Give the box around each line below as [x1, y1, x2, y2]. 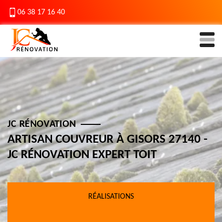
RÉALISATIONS [88, 193, 134, 201]
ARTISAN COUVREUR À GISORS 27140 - [7, 133, 208, 146]
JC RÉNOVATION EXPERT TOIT [7, 149, 157, 161]
